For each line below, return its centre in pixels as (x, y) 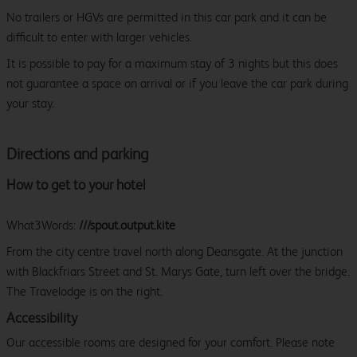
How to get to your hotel (76, 185)
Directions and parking (78, 155)
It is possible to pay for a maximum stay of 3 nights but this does (172, 64)
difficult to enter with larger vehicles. (99, 37)
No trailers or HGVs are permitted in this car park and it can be (167, 18)
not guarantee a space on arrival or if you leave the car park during (177, 84)
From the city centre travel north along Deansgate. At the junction (175, 252)
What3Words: (43, 226)
